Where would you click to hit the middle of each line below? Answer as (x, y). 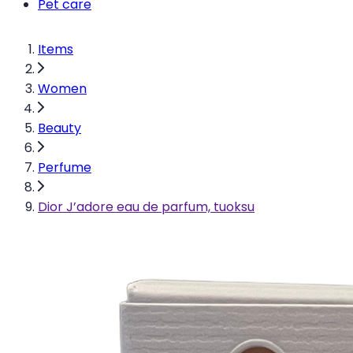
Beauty (59, 128)
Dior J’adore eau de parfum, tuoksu (146, 207)
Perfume (65, 167)
